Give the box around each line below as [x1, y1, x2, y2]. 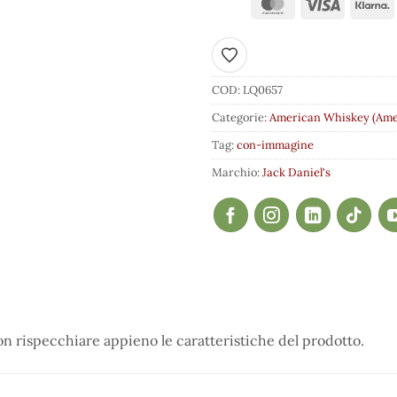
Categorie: [212, 110, 269, 126]
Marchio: [212, 165, 262, 181]
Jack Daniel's [262, 165, 331, 181]
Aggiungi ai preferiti [221, 52, 336, 68]
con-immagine [237, 137, 314, 153]
